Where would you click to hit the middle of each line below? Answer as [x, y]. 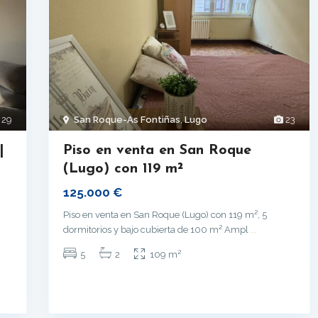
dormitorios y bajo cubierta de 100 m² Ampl [157, 230]
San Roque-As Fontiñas [127, 120]
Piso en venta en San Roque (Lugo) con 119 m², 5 [165, 215]
